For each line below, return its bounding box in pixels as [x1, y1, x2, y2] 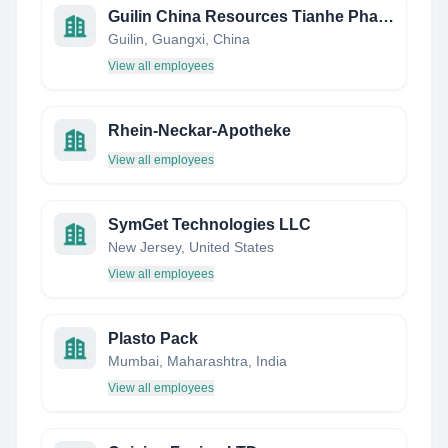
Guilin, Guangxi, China [108, 31, 250, 47]
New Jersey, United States [108, 239, 274, 255]
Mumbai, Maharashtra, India [108, 353, 287, 369]
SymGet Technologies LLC [108, 216, 311, 233]
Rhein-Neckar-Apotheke [108, 122, 291, 139]
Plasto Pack [108, 330, 198, 347]
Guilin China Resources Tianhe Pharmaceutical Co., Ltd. [378, 8, 394, 25]
